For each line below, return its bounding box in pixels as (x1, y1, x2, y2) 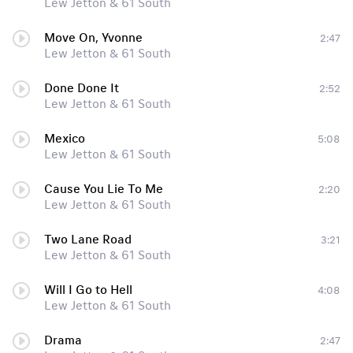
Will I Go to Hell (44, 283, 132, 297)
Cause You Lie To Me (44, 182, 163, 196)
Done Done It (44, 81, 119, 95)
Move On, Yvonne (44, 31, 143, 45)
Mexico (44, 132, 85, 146)
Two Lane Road (44, 232, 132, 247)
